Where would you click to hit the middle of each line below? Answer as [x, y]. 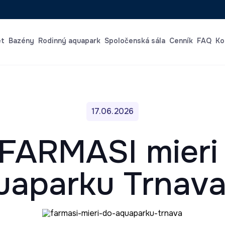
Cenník [181, 41]
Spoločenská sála [135, 41]
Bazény [21, 41]
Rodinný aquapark [69, 41]
